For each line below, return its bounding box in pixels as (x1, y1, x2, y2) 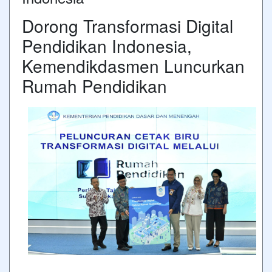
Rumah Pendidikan (22, 73, 167, 98)
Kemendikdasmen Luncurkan (22, 53, 245, 78)
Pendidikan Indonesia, (22, 33, 192, 58)
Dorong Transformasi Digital (22, 13, 233, 38)
